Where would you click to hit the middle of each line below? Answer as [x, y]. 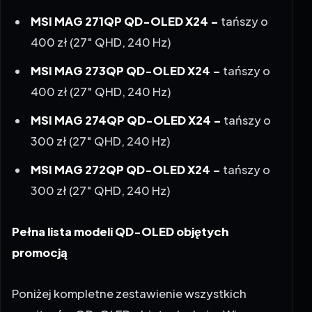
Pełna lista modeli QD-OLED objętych [120, 203]
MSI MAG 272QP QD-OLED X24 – [126, 141]
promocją [40, 224]
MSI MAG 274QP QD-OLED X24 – [127, 92]
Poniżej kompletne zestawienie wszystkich [129, 265]
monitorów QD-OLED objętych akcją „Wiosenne [145, 286]
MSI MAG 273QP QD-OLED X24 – [127, 42]
